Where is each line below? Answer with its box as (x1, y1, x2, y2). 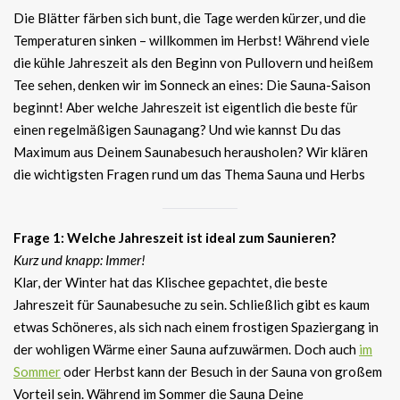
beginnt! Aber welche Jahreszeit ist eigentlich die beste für (13, 99, 358, 116)
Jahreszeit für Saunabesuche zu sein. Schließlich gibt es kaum (13, 296, 370, 313)
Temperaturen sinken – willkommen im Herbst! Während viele (13, 32, 370, 49)
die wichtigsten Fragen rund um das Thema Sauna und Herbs (13, 166, 365, 183)
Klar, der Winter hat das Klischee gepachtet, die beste (13, 274, 328, 291)
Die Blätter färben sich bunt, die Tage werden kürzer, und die (13, 10, 366, 27)
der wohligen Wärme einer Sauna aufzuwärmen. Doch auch (13, 341, 359, 358)
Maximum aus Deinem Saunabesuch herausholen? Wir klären (13, 144, 368, 161)
